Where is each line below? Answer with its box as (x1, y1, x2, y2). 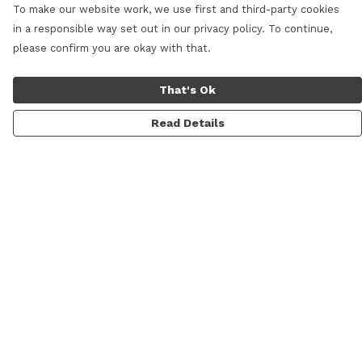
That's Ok (159, 83, 216, 96)
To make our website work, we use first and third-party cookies (13, 3, 339, 15)
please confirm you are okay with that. (13, 42, 211, 54)
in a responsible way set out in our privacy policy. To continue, (13, 23, 332, 35)
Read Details (150, 116, 225, 129)
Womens (13, 287, 66, 302)
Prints (13, 339, 49, 354)
